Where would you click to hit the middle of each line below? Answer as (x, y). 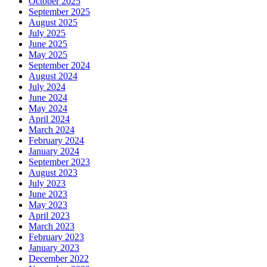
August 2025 (53, 22)
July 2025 (47, 33)
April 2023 (49, 215)
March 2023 (52, 226)
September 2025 (59, 11)
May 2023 (48, 204)
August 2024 (53, 76)
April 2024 (49, 119)
